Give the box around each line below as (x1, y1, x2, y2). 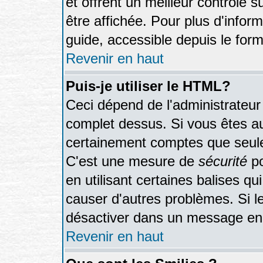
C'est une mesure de (66, 153, 198, 169)
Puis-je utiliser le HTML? (66, 78, 231, 94)
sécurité (198, 153, 247, 169)
